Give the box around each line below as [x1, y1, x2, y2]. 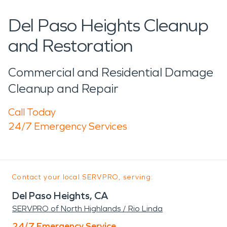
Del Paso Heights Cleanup [8, 14, 209, 36]
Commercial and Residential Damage [8, 65, 214, 80]
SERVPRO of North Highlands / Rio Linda [12, 203, 163, 213]
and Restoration [8, 34, 133, 57]
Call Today [8, 105, 56, 118]
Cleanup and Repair [8, 81, 119, 96]
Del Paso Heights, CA [12, 189, 108, 202]
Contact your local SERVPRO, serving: [12, 172, 154, 181]
